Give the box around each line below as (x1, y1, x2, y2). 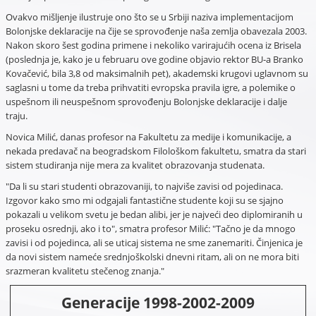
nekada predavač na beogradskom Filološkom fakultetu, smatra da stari (5, 144, 306, 157)
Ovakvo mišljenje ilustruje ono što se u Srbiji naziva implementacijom (5, 10, 293, 23)
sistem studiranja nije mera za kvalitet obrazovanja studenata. (5, 158, 265, 171)
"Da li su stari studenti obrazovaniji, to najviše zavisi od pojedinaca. (5, 179, 283, 193)
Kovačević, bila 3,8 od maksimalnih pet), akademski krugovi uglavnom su (5, 66, 308, 80)
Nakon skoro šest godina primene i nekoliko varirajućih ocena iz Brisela (5, 38, 301, 51)
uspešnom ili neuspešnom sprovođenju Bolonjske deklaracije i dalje (5, 95, 287, 108)
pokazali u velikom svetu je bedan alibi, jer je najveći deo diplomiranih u (5, 207, 303, 221)
